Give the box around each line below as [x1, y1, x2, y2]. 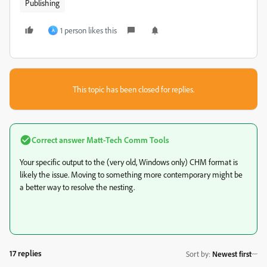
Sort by [186, 249, 209, 259]
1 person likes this [60, 25, 117, 35]
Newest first [212, 249, 252, 259]
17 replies [10, 248, 42, 258]
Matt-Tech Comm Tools [85, 135, 169, 145]
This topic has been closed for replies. [73, 84, 194, 94]
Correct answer [32, 135, 85, 145]
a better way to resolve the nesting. [20, 182, 135, 192]
